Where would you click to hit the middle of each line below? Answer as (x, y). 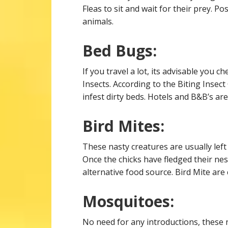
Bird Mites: (123, 126)
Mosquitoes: (128, 202)
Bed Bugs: (120, 51)
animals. (98, 22)
